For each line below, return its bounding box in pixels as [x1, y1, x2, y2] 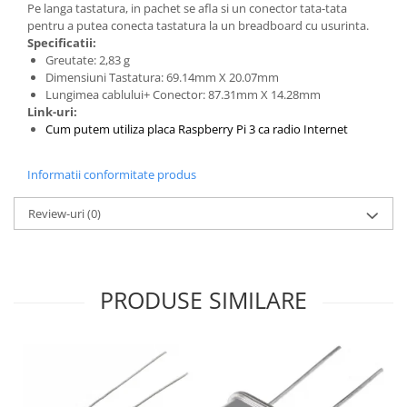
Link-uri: [27, 103, 77, 120]
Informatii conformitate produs [27, 165, 196, 183]
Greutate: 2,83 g [45, 51, 130, 68]
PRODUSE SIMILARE [100, 283, 307, 315]
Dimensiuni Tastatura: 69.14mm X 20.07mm [45, 68, 279, 85]
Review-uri [28, 204, 87, 222]
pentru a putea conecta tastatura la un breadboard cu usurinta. [27, 16, 369, 34]
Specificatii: [27, 34, 96, 51]
